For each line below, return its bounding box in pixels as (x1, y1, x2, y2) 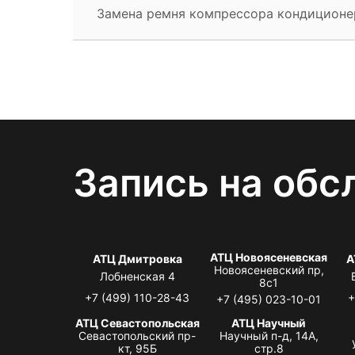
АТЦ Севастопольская (74, 315, 200, 330)
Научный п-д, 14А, (219, 328, 319, 342)
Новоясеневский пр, (213, 262, 324, 277)
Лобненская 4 (99, 269, 175, 283)
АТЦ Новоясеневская (210, 250, 328, 264)
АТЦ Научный (231, 315, 307, 330)
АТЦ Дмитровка (92, 251, 182, 265)
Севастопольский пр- (78, 328, 197, 342)
